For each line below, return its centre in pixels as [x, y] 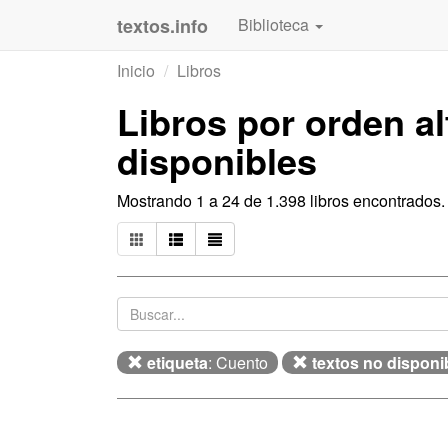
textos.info [162, 26]
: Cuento [238, 362]
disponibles [217, 160]
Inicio [136, 70]
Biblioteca [275, 24]
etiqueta [177, 362]
